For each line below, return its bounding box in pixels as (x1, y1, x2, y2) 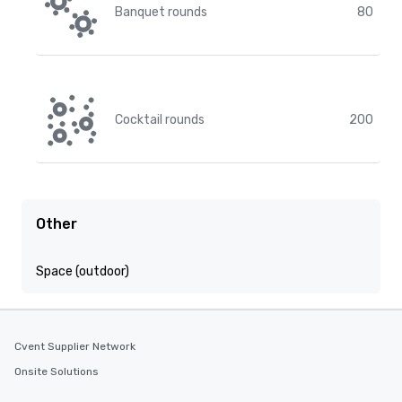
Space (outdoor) (36, 264, 129, 279)
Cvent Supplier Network (14, 340, 135, 353)
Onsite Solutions (14, 365, 99, 378)
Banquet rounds (115, 4, 207, 20)
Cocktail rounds (115, 112, 205, 127)
